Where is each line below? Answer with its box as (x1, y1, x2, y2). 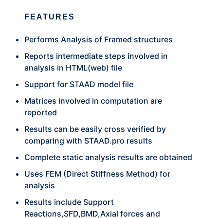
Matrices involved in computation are (24, 96, 162, 106)
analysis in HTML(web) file (24, 63, 122, 73)
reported (24, 108, 57, 117)
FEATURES (24, 13, 75, 21)
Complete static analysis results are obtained (24, 152, 192, 162)
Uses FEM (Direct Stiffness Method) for (24, 169, 170, 179)
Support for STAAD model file (24, 79, 133, 89)
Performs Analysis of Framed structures (24, 35, 173, 44)
